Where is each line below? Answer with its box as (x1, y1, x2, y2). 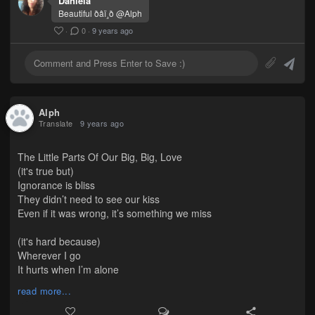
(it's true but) (18, 164, 74, 179)
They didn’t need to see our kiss (18, 192, 160, 207)
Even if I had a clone (18, 276, 108, 291)
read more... (18, 284, 71, 298)
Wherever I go (18, 248, 81, 263)
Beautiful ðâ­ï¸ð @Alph (58, 7, 142, 20)
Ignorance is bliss (18, 178, 95, 193)
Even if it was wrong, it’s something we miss (18, 206, 212, 221)
